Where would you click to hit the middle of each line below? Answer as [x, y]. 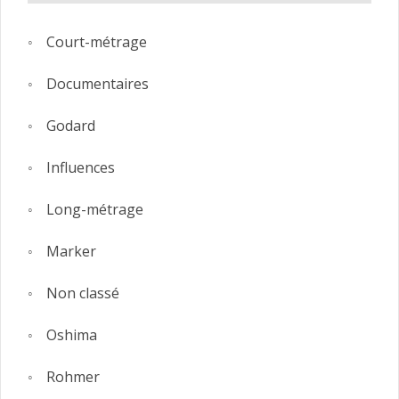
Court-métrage [97, 41]
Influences [81, 167]
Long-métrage [95, 209]
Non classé [83, 293]
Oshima [72, 334]
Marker [71, 251]
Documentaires [98, 83]
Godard [71, 125]
